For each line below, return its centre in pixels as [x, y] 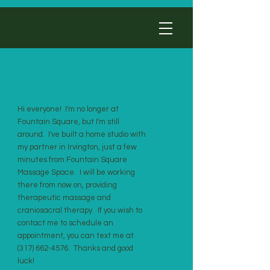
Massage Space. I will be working [76, 172]
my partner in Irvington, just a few [77, 147]
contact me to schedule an [65, 223]
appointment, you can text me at [76, 236]
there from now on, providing [67, 185]
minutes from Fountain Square [72, 160]
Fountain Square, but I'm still [68, 122]
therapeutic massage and [64, 198]
